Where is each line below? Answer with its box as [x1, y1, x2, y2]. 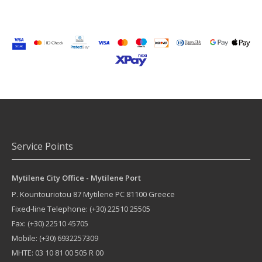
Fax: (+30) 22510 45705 [12, 218, 88, 229]
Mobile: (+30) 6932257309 [12, 232, 98, 243]
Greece [147, 188, 175, 199]
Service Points [12, 139, 73, 153]
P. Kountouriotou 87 [12, 188, 81, 199]
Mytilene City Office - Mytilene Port [12, 172, 141, 183]
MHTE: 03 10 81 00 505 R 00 [12, 247, 104, 258]
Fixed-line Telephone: [12, 203, 89, 214]
